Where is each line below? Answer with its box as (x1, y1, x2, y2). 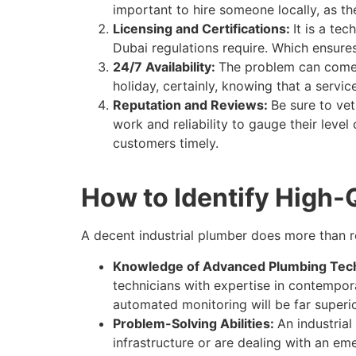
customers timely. (113, 134, 219, 151)
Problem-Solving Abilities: (113, 315, 277, 331)
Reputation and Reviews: (113, 96, 271, 113)
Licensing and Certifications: (113, 20, 293, 37)
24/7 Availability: (113, 58, 219, 75)
